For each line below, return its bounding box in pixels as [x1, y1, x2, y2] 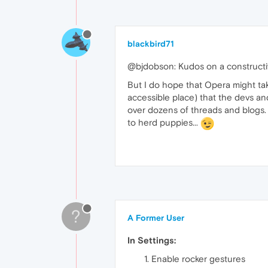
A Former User [127, 212, 184, 223]
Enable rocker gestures [151, 253, 245, 264]
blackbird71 [127, 39, 174, 48]
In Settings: [127, 234, 176, 245]
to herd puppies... [127, 117, 200, 127]
